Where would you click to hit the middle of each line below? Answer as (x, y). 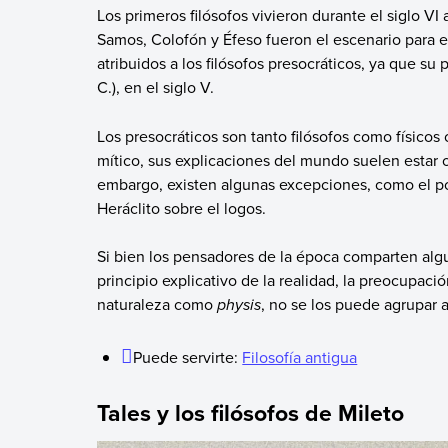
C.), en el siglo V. (155, 87)
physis (238, 304)
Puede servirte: (188, 357)
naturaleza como (156, 303)
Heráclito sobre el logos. (183, 207)
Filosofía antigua (300, 357)
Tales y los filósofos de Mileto (250, 412)
